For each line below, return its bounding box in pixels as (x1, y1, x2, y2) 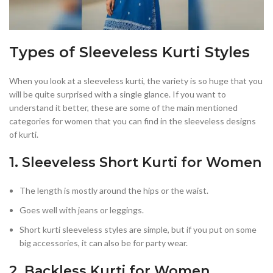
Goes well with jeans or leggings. (19, 205, 144, 216)
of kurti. (9, 129, 38, 140)
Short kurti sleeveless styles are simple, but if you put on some (19, 224, 257, 235)
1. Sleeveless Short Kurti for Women (9, 154, 261, 171)
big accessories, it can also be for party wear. (19, 238, 188, 249)
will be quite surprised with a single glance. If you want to (9, 89, 226, 100)
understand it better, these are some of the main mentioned (9, 102, 238, 113)
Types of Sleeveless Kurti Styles (9, 43, 250, 62)
